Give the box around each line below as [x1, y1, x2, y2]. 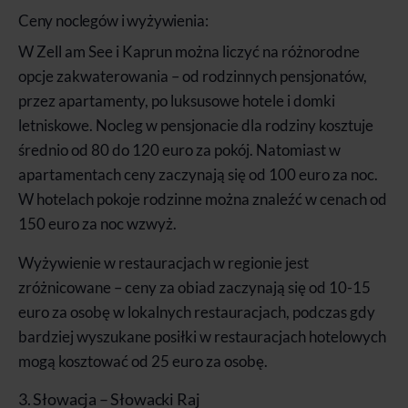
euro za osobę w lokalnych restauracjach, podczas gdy [18, 301, 375, 321]
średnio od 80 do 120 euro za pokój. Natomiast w [18, 139, 341, 159]
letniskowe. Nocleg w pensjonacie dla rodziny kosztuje [18, 115, 373, 135]
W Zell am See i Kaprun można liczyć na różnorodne [18, 41, 360, 61]
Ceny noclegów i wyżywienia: [18, 10, 209, 30]
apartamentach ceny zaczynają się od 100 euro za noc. [18, 164, 378, 184]
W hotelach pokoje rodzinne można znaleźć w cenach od [18, 189, 387, 209]
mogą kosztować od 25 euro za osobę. [18, 351, 268, 371]
